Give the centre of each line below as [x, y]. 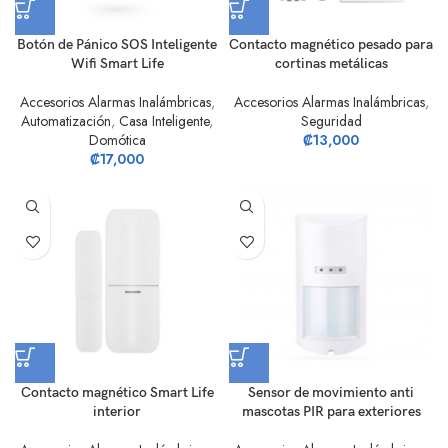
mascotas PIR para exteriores [331, 411]
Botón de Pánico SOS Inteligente [117, 44]
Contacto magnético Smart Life [117, 392]
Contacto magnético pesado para [331, 44]
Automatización [66, 121]
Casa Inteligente [164, 121]
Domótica [117, 140]
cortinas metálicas [331, 63]
